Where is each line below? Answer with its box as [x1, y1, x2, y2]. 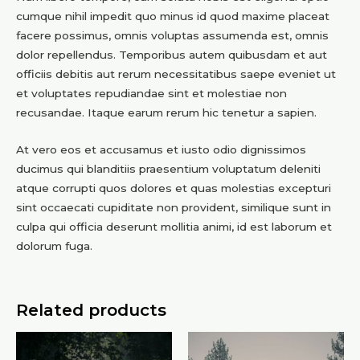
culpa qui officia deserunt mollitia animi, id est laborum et [16, 219, 332, 233]
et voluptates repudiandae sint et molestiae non [16, 87, 287, 100]
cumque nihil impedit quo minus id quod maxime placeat [16, 10, 329, 23]
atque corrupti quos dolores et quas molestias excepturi [16, 181, 331, 194]
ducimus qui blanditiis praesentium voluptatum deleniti [16, 162, 321, 175]
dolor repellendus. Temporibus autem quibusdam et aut [16, 48, 327, 62]
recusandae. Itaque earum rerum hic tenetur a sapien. [16, 106, 317, 120]
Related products [16, 299, 166, 320]
